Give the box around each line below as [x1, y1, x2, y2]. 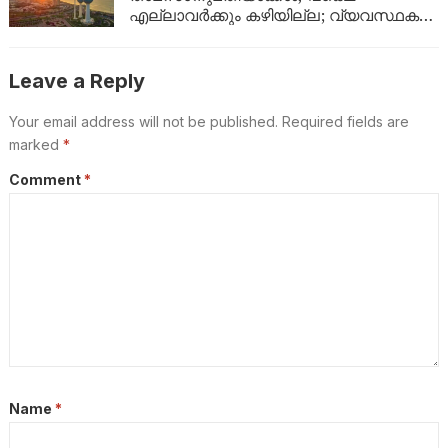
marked [8, 135, 63, 153]
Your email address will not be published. [8, 112, 278, 130]
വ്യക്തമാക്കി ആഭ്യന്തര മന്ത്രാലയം [128, 23, 404, 46]
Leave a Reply [8, 68, 145, 93]
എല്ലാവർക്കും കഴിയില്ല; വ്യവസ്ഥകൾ [128, 3, 435, 26]
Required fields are [281, 112, 409, 130]
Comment [8, 170, 84, 188]
